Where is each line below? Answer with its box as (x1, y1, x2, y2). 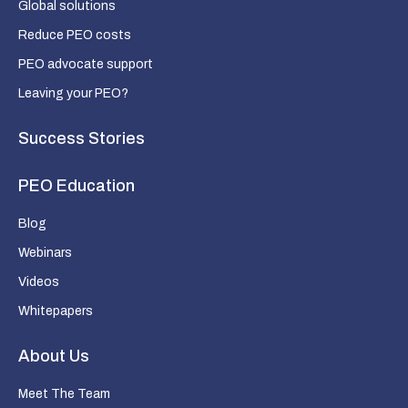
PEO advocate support (18, 56, 153, 71)
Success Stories (18, 128, 145, 148)
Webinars (18, 245, 72, 260)
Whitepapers (18, 303, 93, 318)
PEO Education (18, 176, 135, 195)
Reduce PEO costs (18, 27, 131, 42)
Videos (18, 274, 59, 289)
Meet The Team (18, 386, 110, 401)
